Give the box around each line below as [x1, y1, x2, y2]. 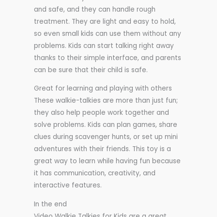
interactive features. [34, 181, 102, 190]
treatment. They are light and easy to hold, [34, 16, 176, 26]
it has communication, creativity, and [34, 169, 155, 178]
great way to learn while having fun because [34, 156, 181, 166]
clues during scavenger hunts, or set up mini [34, 132, 178, 142]
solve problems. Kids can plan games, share [34, 120, 177, 130]
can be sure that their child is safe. [34, 65, 148, 75]
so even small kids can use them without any [34, 29, 181, 38]
